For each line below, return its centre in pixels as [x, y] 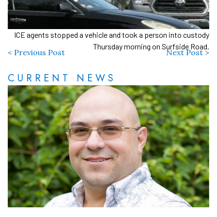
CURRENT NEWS [62, 78]
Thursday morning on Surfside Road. [151, 46]
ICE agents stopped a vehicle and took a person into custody [112, 35]
